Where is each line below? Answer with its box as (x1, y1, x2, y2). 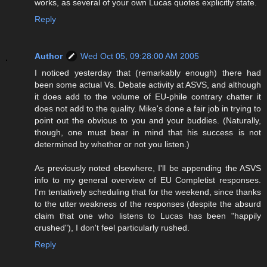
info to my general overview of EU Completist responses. (35, 175, 261, 185)
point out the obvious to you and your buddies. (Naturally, (35, 116, 261, 126)
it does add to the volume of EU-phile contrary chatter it (35, 92, 261, 102)
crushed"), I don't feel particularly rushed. (35, 223, 190, 233)
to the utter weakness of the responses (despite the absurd (35, 199, 261, 209)
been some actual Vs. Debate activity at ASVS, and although (35, 80, 261, 90)
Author (35, 51, 63, 61)
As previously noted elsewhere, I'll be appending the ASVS (35, 163, 261, 173)
